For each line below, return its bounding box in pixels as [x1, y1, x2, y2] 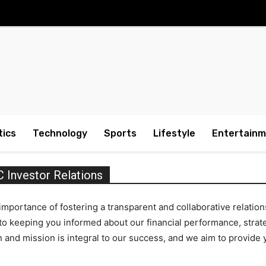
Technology [33, 128, 87, 139]
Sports [104, 128, 137, 139]
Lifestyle [153, 128, 195, 139]
